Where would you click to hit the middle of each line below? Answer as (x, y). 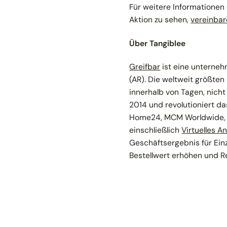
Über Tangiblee (158, 43)
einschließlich (156, 130)
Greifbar (145, 67)
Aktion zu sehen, (160, 20)
